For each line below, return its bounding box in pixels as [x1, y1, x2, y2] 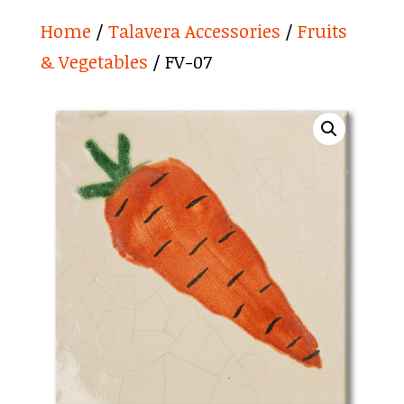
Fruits [297, 18, 347, 43]
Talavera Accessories [107, 18, 280, 43]
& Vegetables [40, 49, 148, 74]
